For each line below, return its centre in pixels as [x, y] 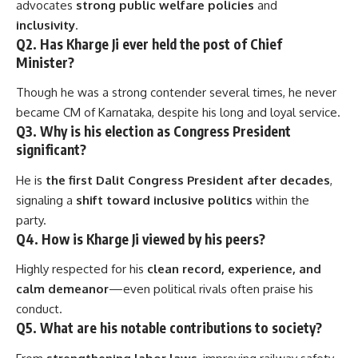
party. [31, 220]
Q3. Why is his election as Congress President [153, 131]
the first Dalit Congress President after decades [188, 180]
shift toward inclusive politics [164, 200]
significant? [51, 150]
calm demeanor [62, 289]
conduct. [39, 309]
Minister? [45, 62]
